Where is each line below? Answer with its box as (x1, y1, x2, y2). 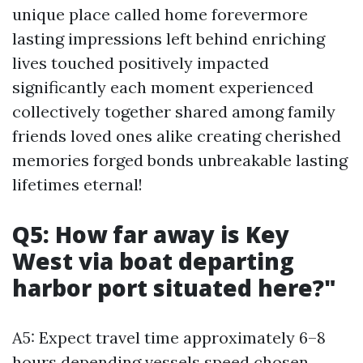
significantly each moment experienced (12, 77, 314, 97)
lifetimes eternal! (12, 174, 143, 194)
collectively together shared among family (12, 101, 335, 122)
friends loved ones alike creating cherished (12, 126, 341, 146)
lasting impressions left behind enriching (12, 28, 325, 49)
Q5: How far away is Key (12, 219, 289, 250)
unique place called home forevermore (12, 4, 308, 24)
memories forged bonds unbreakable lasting (12, 150, 348, 170)
